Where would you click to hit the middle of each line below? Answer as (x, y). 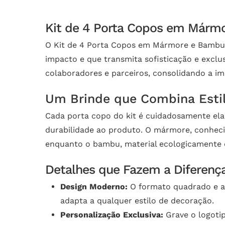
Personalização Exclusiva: (112, 215)
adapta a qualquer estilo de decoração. (137, 201)
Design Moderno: (94, 187)
